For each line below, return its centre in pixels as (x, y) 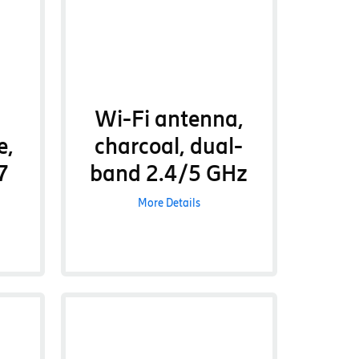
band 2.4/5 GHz (169, 173)
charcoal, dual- (169, 146)
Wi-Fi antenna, (169, 119)
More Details (169, 203)
